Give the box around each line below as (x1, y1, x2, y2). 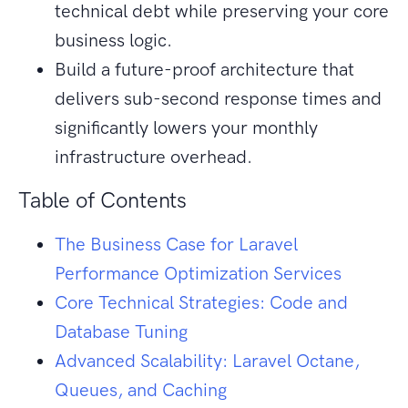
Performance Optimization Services (55, 262, 342, 285)
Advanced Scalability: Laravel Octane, (55, 350, 360, 372)
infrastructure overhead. (55, 146, 252, 168)
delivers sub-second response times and (55, 87, 382, 110)
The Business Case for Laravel (55, 233, 298, 256)
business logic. (55, 29, 172, 52)
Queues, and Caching (55, 379, 227, 402)
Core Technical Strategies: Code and (55, 291, 348, 314)
